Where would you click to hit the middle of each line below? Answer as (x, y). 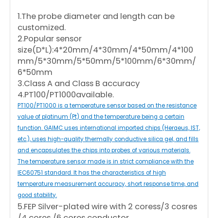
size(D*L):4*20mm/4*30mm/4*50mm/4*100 (105, 50)
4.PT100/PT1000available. (66, 95)
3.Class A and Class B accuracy (79, 84)
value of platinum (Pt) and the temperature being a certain (101, 117)
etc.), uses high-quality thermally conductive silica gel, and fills (108, 139)
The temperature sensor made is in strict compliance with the (106, 162)
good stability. (37, 195)
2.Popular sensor (50, 39)
